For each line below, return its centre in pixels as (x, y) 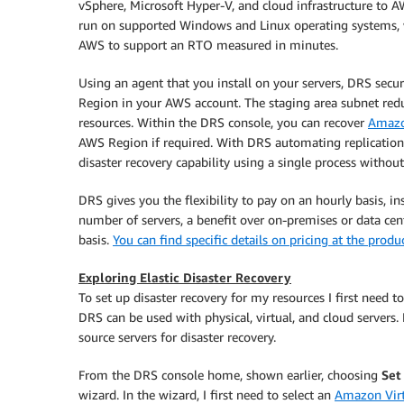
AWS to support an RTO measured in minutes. (208, 45)
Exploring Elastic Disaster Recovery (185, 278)
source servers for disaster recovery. (177, 337)
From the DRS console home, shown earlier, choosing (230, 375)
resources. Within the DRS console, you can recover (223, 123)
